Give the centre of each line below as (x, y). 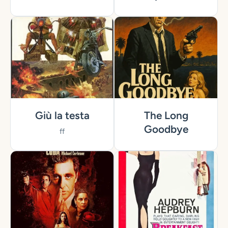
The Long (166, 116)
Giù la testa (62, 116)
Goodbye (166, 129)
